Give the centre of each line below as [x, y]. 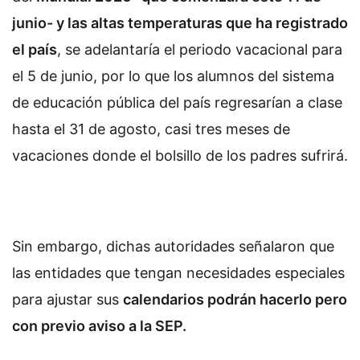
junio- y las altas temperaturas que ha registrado [180, 22]
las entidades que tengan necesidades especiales [178, 273]
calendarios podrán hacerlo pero [235, 300]
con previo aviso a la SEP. [99, 326]
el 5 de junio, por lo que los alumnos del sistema [173, 76]
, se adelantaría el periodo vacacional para [200, 49]
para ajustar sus [67, 300]
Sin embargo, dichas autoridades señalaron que [173, 247]
